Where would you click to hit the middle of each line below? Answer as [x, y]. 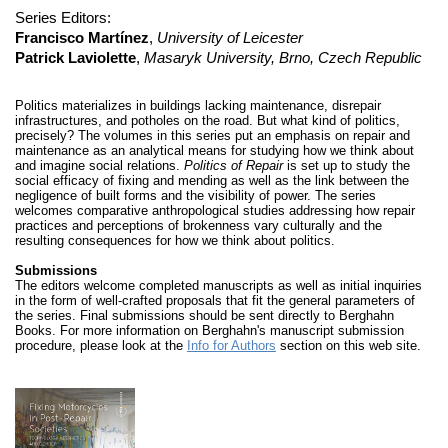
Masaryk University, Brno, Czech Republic [283, 57]
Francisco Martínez [82, 37]
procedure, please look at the [101, 345]
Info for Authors [231, 345]
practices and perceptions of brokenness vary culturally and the [198, 225]
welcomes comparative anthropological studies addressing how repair [215, 210]
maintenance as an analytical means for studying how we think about [214, 150]
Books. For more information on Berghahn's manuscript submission [209, 330]
